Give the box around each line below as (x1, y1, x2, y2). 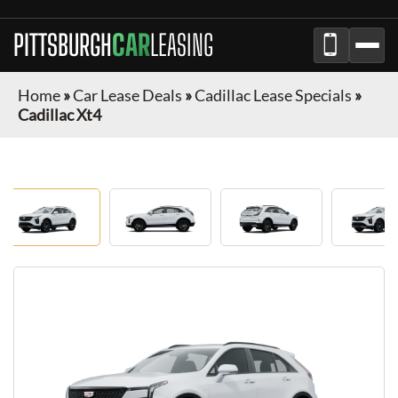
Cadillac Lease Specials (195, 85, 352, 105)
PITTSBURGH (13, 28, 112, 62)
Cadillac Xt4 (18, 105, 101, 124)
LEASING (150, 28, 213, 62)
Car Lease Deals (73, 85, 182, 105)
